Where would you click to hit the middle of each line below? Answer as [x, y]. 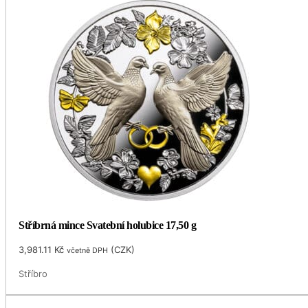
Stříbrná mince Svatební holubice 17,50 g [108, 225]
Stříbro [33, 274]
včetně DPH [88, 251]
